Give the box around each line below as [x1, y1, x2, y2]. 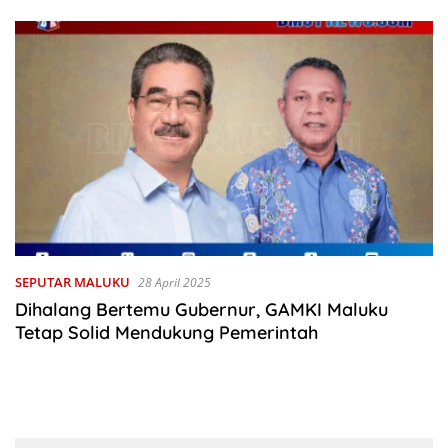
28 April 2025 [138, 274, 211, 292]
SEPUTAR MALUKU [15, 273, 130, 292]
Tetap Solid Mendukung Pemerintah [15, 321, 318, 345]
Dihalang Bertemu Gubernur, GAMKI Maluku [15, 298, 388, 322]
